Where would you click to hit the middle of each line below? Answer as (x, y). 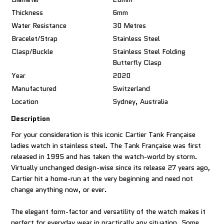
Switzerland (131, 88)
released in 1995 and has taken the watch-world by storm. (104, 156)
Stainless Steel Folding (149, 51)
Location (25, 101)
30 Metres (129, 25)
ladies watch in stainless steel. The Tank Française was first (106, 145)
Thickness (27, 12)
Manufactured (34, 88)
